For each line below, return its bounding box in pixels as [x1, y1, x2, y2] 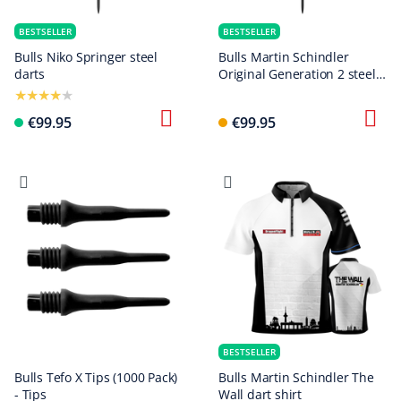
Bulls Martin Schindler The [218, 369, 374, 386]
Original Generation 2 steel [218, 65, 376, 82]
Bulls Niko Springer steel [14, 48, 158, 65]
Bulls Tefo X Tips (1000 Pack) [14, 369, 178, 386]
